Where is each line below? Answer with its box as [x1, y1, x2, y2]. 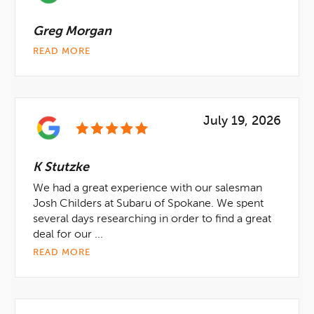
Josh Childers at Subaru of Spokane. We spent [33, 198, 264, 210]
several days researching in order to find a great [33, 214, 271, 225]
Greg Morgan [33, 25, 111, 38]
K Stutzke [33, 161, 89, 174]
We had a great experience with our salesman [33, 183, 262, 194]
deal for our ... [33, 229, 103, 240]
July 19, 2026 [203, 115, 281, 128]
